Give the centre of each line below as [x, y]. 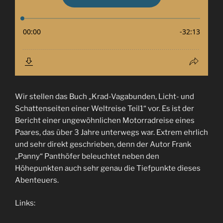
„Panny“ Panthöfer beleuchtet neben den [87, 156]
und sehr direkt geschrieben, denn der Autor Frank [103, 144]
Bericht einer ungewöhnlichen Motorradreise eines [105, 120]
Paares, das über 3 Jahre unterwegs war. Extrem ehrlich [111, 132]
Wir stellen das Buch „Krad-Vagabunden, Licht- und [105, 96]
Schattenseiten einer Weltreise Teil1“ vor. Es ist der [105, 108]
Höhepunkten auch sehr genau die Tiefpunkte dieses [108, 168]
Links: [25, 203]
